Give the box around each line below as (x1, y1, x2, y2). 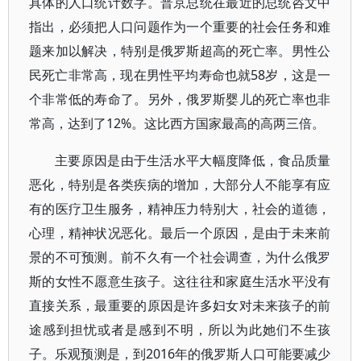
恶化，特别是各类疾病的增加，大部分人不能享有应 (29, 176, 331, 193)
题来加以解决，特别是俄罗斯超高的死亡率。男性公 (29, 42, 331, 60)
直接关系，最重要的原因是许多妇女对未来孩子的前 (29, 297, 331, 314)
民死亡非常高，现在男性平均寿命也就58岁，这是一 (29, 66, 331, 84)
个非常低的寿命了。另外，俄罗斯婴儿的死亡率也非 (29, 90, 331, 108)
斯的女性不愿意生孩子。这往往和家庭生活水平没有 (29, 272, 331, 290)
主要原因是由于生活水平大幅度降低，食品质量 (55, 151, 331, 169)
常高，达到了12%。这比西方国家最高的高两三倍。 (29, 114, 325, 132)
